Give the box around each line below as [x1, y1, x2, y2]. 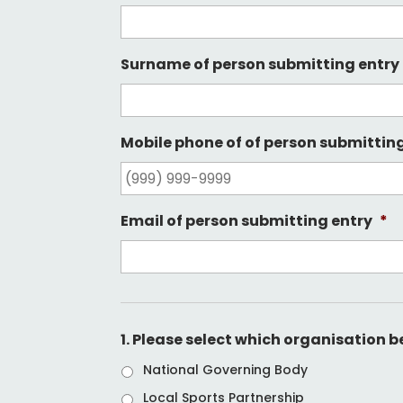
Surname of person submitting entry [121, 54, 400, 76]
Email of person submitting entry [121, 210, 373, 232]
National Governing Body [143, 361, 309, 380]
